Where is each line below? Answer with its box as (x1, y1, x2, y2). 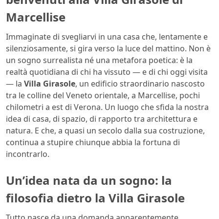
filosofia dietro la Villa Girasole (6, 190, 185, 206)
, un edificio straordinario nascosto (75, 78, 205, 89)
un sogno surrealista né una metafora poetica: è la (6, 55, 193, 66)
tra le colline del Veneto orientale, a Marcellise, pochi (6, 90, 200, 101)
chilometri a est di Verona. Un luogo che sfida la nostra (6, 102, 209, 112)
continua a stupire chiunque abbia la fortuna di (6, 137, 180, 148)
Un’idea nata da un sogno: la (6, 172, 172, 188)
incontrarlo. (6, 149, 49, 159)
